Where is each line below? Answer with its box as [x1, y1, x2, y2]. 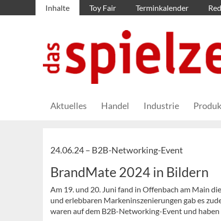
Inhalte [45, 3, 70, 12]
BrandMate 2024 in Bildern [50, 164, 209, 181]
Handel [101, 100, 129, 111]
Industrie [144, 100, 179, 111]
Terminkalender [136, 3, 188, 12]
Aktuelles [50, 100, 87, 111]
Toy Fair [89, 3, 116, 12]
